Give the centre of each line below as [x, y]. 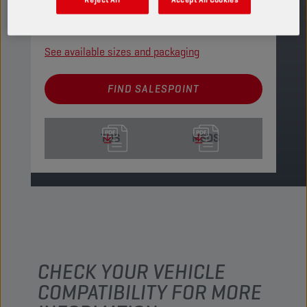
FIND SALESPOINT [153, 89]
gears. [58, 9]
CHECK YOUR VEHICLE [132, 272]
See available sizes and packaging [122, 52]
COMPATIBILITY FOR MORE [150, 292]
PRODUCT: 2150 [77, 30]
